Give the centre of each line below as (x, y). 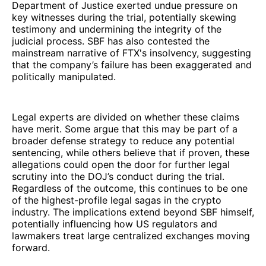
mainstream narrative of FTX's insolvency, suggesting (132, 53)
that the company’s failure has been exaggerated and (132, 65)
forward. (31, 248)
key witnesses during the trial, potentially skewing (124, 17)
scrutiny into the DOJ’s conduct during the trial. (118, 176)
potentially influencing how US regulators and (115, 224)
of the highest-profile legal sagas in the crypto (117, 200)
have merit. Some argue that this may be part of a (125, 129)
